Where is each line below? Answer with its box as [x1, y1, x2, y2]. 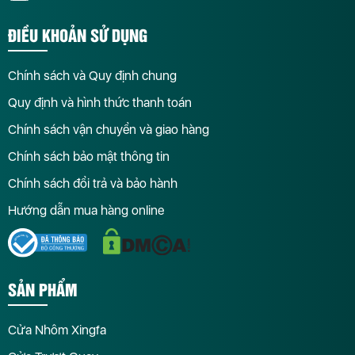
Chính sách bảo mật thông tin [8, 148, 170, 164]
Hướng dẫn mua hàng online [8, 202, 164, 218]
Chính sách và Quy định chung [8, 67, 177, 83]
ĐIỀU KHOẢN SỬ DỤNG [8, 22, 147, 46]
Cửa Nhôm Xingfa [8, 323, 106, 338]
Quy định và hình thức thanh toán [8, 94, 192, 110]
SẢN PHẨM [8, 277, 78, 301]
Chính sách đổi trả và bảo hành [8, 175, 177, 191]
